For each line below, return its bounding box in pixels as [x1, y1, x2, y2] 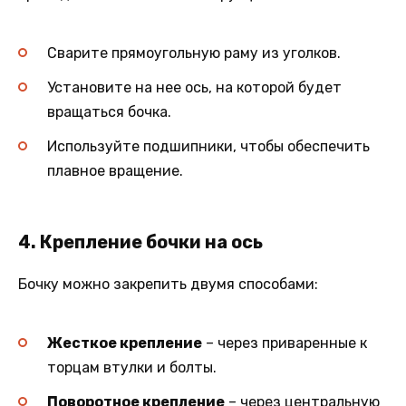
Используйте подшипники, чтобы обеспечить [47, 138, 370, 156]
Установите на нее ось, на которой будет [47, 79, 342, 97]
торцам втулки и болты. [47, 358, 217, 376]
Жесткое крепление [47, 333, 202, 352]
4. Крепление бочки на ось [18, 230, 263, 253]
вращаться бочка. [47, 103, 171, 121]
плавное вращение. [47, 162, 183, 180]
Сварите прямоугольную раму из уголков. [47, 43, 341, 62]
